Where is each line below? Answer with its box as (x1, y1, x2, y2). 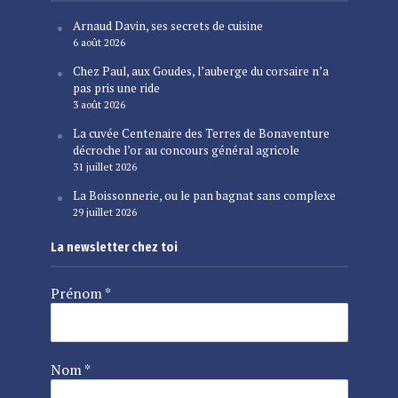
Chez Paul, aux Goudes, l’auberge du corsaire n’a (72, 63, 329, 80)
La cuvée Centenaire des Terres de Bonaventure (72, 125, 330, 142)
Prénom (50, 283, 105, 304)
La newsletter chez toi (50, 239, 178, 256)
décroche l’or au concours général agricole (72, 142, 299, 159)
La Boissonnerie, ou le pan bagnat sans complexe (72, 187, 336, 204)
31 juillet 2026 (72, 160, 137, 174)
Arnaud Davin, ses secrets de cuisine (72, 18, 263, 35)
